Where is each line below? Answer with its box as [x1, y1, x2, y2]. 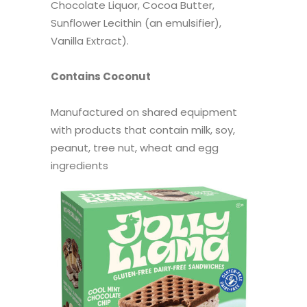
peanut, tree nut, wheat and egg [51, 140, 219, 156]
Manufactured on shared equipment [51, 105, 237, 120]
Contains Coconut [51, 69, 151, 84]
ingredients [51, 158, 108, 173]
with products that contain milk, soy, [51, 123, 235, 138]
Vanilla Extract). [51, 34, 129, 49]
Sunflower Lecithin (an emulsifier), [51, 16, 221, 31]
